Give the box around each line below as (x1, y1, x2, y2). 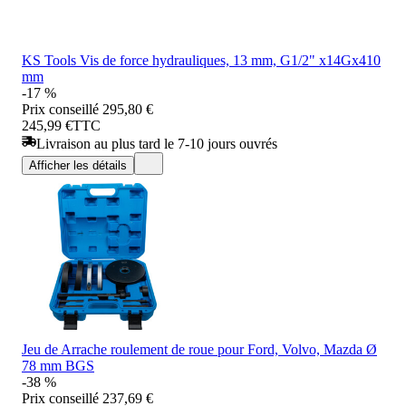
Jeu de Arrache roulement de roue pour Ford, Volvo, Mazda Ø (22, 341, 377, 357)
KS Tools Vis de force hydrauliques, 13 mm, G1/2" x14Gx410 (22, 52, 381, 68)
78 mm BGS (22, 357, 94, 373)
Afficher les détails (29, 158, 127, 172)
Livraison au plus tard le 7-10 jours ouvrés (36, 135, 277, 151)
